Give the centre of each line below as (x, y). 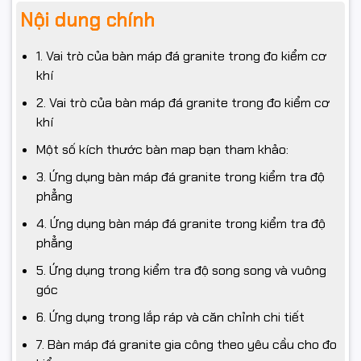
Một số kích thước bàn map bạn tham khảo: (162, 149)
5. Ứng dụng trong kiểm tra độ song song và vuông (181, 270)
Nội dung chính (87, 19)
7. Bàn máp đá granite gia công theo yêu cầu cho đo (187, 344)
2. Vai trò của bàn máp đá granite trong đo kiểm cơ (183, 102)
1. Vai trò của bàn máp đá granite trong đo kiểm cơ (181, 56)
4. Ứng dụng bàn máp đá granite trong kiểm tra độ (181, 223)
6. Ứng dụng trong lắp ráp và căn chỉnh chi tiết (170, 317)
